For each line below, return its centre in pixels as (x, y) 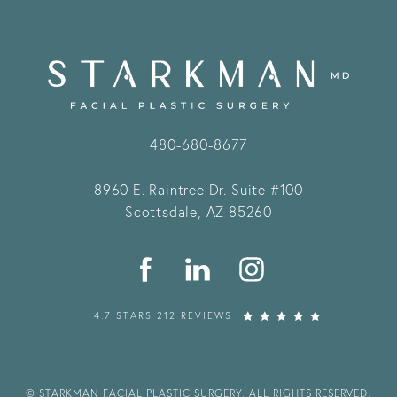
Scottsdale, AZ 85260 (198, 212)
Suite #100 (267, 190)
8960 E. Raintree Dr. (163, 190)
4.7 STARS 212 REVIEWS (163, 316)
